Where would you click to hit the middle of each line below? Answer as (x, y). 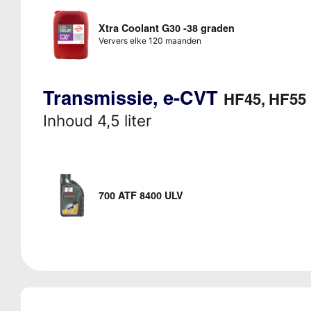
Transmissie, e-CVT (133, 98)
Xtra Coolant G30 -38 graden (166, 28)
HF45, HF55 (264, 99)
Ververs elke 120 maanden (150, 40)
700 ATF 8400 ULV (141, 195)
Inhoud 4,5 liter (97, 120)
